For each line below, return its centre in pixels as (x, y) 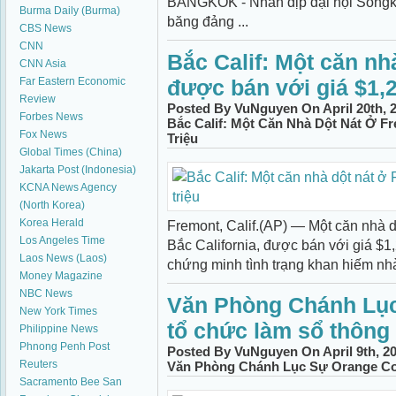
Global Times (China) (71, 152)
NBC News (46, 293)
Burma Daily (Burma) (70, 11)
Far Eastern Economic (72, 81)
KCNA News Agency (68, 187)
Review (38, 99)
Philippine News (59, 329)
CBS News (46, 28)
